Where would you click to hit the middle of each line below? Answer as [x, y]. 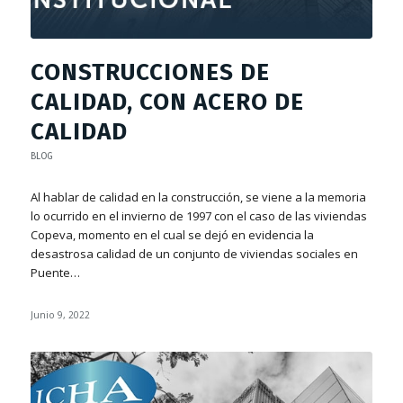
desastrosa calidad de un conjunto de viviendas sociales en [194, 253]
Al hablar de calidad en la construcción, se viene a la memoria [198, 197]
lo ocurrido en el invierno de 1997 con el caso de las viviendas [198, 215]
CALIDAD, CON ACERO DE [167, 102]
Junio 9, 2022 [60, 314]
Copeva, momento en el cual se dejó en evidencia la [172, 234]
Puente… [55, 272]
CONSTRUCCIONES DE [150, 72]
